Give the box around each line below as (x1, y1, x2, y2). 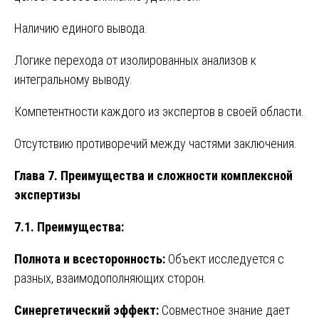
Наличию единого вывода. (14, 20, 147, 36)
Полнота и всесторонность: (14, 251, 165, 266)
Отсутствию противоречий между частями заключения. (14, 135, 297, 151)
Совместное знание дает (159, 302, 290, 318)
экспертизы (14, 187, 80, 202)
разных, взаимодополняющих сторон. (14, 270, 206, 286)
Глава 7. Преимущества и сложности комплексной (14, 167, 293, 183)
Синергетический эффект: (14, 302, 159, 318)
